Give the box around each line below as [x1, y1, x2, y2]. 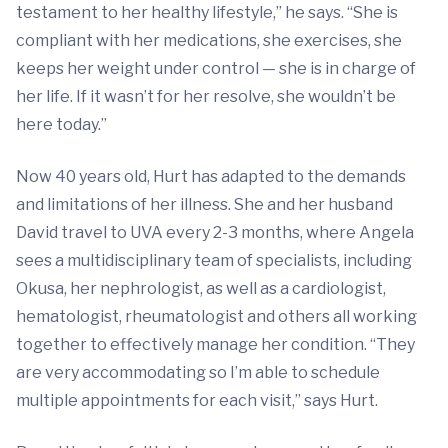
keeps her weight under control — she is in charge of [16, 59, 416, 78]
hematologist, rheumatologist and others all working [16, 307, 417, 326]
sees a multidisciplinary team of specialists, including [16, 251, 412, 270]
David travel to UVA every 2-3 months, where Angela [16, 223, 414, 242]
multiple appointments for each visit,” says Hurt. [16, 391, 378, 410]
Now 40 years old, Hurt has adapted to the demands [16, 167, 406, 186]
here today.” [16, 115, 107, 134]
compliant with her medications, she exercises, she [16, 31, 402, 50]
